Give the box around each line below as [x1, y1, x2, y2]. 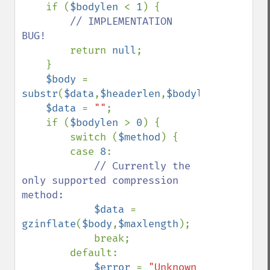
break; [22, 232, 94, 245]
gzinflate [22, 218, 76, 230]
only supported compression [22, 174, 178, 187]
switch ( [70, 131, 118, 143]
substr [22, 87, 58, 100]
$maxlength [118, 218, 178, 230]
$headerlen [100, 87, 160, 100]
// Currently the [94, 160, 190, 172]
